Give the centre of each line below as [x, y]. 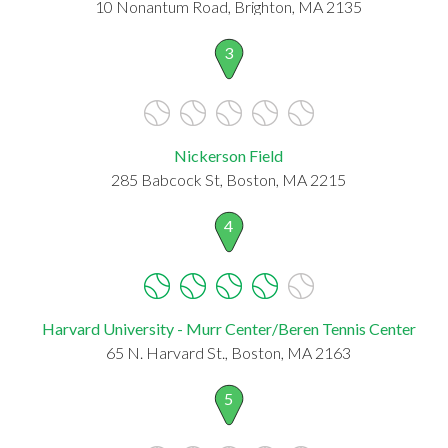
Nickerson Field [228, 155]
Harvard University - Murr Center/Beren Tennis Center [228, 328]
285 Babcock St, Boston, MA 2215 [228, 179]
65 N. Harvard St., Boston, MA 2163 [228, 352]
